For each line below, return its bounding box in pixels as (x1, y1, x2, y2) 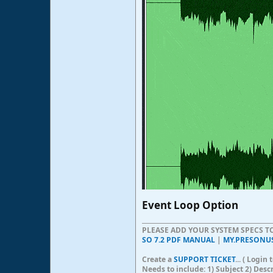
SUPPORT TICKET (174, 254, 235, 265)
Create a (142, 254, 174, 265)
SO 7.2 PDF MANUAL (142, 235, 215, 246)
